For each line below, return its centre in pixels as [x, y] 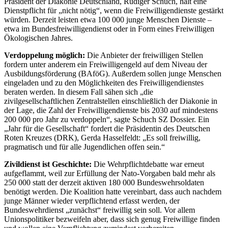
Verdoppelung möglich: [46, 55]
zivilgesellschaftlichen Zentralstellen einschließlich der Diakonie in [111, 101]
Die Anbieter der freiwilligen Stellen [145, 55]
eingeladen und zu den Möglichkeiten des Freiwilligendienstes [104, 82]
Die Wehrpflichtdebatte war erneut [148, 164]
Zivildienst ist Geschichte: [48, 164]
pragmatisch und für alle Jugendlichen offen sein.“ [84, 147]
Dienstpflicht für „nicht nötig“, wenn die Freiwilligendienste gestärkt [114, 10]
